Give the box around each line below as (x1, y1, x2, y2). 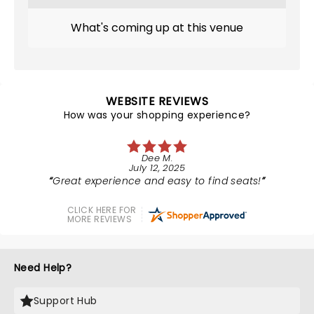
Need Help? (14, 261, 72, 275)
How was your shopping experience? (63, 108, 251, 122)
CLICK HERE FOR (67, 204, 136, 216)
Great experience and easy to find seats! (53, 174, 261, 188)
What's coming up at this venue (71, 20, 243, 36)
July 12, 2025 (128, 161, 186, 175)
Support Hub (34, 294, 97, 308)
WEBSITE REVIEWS (105, 93, 209, 109)
